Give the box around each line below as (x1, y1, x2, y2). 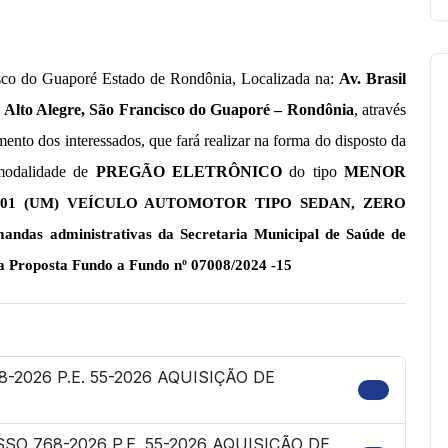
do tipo (281, 162, 344, 180)
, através (353, 100, 407, 118)
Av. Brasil (338, 69, 407, 87)
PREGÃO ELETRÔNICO (95, 162, 282, 180)
